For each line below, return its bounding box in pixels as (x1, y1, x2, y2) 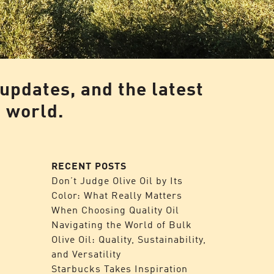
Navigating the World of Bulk (51, 218, 192, 231)
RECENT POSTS (51, 160, 127, 172)
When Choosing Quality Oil (51, 204, 179, 216)
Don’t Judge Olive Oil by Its (51, 174, 183, 187)
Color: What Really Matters (51, 189, 182, 201)
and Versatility (51, 248, 121, 260)
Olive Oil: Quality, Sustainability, (51, 233, 206, 245)
